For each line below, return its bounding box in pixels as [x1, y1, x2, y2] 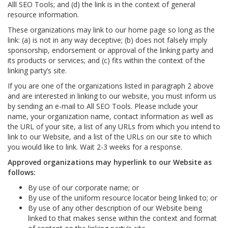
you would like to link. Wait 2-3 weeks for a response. [8, 142, 182, 152]
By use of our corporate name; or [28, 183, 139, 192]
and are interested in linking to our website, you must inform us [8, 91, 216, 101]
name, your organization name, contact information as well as [8, 111, 213, 121]
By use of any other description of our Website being [28, 203, 202, 213]
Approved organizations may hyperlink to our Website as [8, 157, 212, 167]
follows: [8, 167, 36, 177]
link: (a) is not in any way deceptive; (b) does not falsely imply [8, 35, 207, 45]
